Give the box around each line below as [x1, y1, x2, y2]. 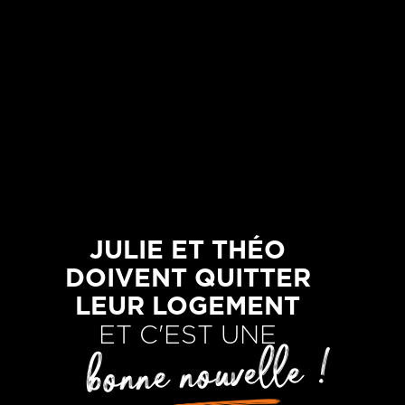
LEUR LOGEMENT [75, 297, 301, 318]
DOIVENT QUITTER [64, 268, 311, 290]
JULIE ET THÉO [89, 240, 287, 262]
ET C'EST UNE [99, 325, 278, 347]
